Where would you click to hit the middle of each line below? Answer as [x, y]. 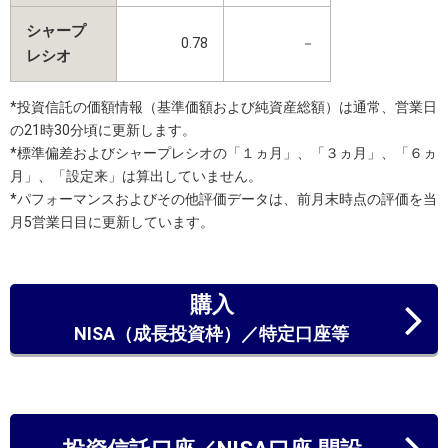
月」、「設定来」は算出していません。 [136, 175]
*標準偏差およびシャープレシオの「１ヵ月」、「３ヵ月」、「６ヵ [223, 152]
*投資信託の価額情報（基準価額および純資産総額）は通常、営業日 [223, 106]
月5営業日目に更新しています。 [112, 221]
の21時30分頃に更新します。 [103, 129]
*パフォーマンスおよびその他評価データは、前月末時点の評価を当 [223, 198]
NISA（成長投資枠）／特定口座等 [211, 333]
